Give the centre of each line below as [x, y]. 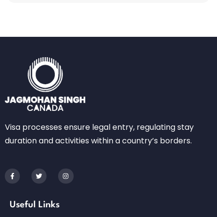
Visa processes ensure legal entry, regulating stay [99, 127]
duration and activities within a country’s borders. [98, 141]
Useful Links [35, 205]
